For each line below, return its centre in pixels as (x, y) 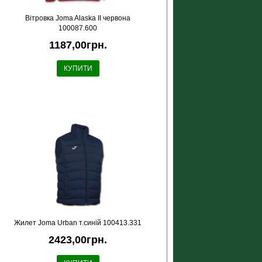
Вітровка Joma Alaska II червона (78, 18)
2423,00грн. (78, 240)
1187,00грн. (78, 45)
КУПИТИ (78, 68)
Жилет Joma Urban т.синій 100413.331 (78, 223)
